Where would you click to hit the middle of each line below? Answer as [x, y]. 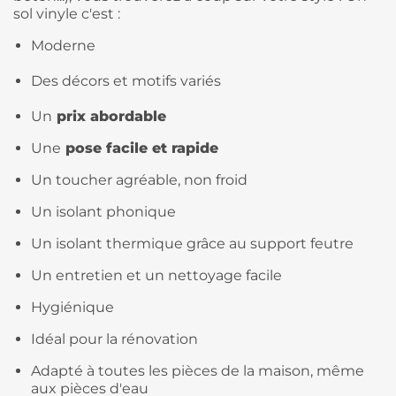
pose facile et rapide [140, 148]
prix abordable [109, 116]
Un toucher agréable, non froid [139, 179]
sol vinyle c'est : [67, 13]
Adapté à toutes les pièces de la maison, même [198, 370]
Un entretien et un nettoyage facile [156, 275]
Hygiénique [72, 307]
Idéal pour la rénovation [114, 339]
